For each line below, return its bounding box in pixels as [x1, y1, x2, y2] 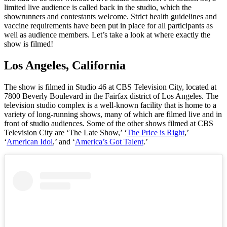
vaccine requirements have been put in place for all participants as [4, 21, 213, 30]
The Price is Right [127, 128, 184, 137]
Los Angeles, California [4, 58, 126, 72]
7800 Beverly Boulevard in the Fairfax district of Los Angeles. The [4, 91, 218, 100]
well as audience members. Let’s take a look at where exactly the [4, 30, 210, 39]
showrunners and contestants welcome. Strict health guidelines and [4, 12, 217, 21]
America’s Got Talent [75, 137, 143, 146]
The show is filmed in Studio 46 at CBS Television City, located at [4, 82, 216, 91]
